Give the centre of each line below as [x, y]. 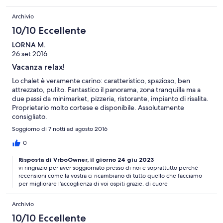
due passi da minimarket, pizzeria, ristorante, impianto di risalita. [110, 99]
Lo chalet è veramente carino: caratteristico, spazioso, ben [101, 81]
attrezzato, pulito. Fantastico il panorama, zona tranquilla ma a [106, 90]
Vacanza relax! [38, 67]
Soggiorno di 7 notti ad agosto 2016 [60, 129]
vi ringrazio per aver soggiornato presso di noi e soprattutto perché [108, 168]
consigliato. [30, 117]
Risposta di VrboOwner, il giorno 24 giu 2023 [86, 160]
